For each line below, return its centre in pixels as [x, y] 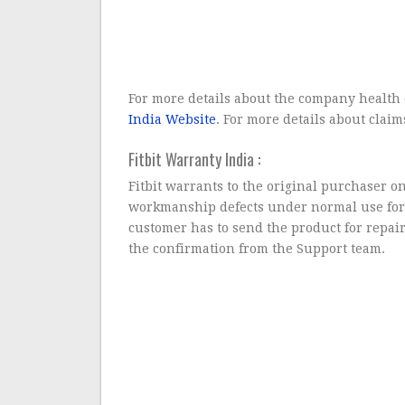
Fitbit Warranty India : [195, 159]
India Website [173, 119]
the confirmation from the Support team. [257, 249]
